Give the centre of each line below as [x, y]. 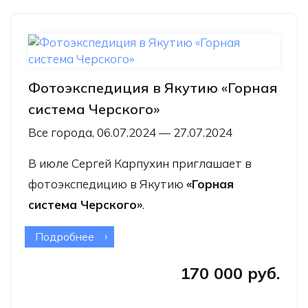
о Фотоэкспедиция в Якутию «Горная [188, 236]
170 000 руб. [230, 273]
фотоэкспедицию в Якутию [107, 184]
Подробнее [65, 236]
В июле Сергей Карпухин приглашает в [140, 163]
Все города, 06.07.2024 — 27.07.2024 [130, 132]
